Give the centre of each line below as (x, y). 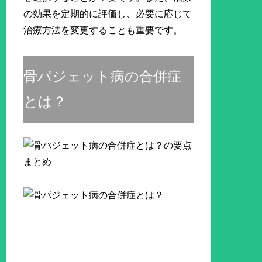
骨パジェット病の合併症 (103, 77)
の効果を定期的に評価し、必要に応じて (108, 14)
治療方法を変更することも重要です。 (103, 30)
